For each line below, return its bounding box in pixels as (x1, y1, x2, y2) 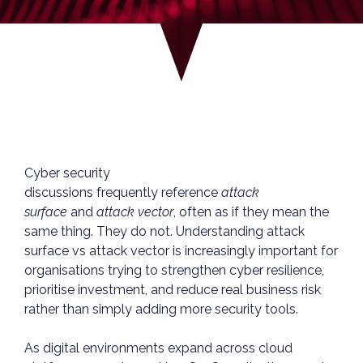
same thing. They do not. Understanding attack (24, 224, 305, 239)
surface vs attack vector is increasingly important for (24, 243, 338, 258)
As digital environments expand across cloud (24, 340, 293, 356)
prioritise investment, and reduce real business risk (24, 282, 321, 297)
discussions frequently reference (24, 185, 221, 200)
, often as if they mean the (173, 204, 329, 220)
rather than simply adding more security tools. (24, 301, 301, 317)
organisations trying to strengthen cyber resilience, (24, 263, 324, 278)
